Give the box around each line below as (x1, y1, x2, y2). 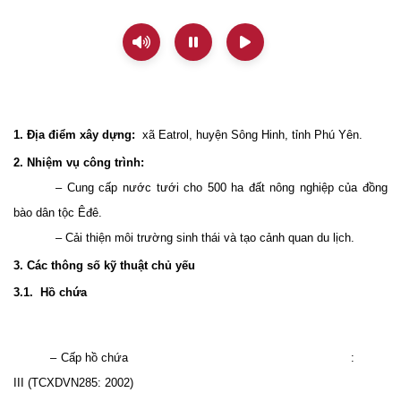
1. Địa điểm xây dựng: (13, 128, 135, 142)
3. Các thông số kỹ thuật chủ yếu (13, 259, 195, 273)
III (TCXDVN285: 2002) (13, 376, 133, 390)
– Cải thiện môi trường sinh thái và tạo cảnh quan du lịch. (55, 231, 355, 245)
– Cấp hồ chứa (13, 351, 128, 365)
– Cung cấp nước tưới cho (55, 181, 208, 195)
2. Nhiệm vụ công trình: (13, 156, 144, 170)
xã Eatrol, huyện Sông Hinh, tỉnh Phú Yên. (142, 128, 363, 142)
